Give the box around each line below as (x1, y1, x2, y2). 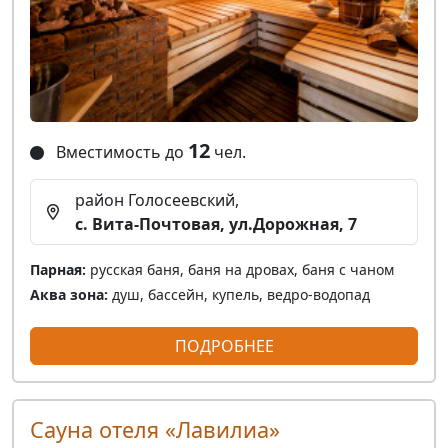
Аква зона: (30, 285, 108, 304)
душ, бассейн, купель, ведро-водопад (108, 285, 370, 304)
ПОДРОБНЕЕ (174, 335, 274, 357)
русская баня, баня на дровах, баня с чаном (86, 260, 394, 279)
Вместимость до (52, 141, 188, 163)
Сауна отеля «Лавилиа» (30, 415, 280, 444)
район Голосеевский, (75, 189, 239, 211)
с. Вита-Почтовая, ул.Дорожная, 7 (75, 213, 357, 235)
